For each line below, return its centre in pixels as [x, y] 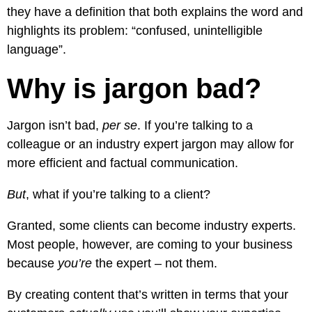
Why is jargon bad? [134, 88]
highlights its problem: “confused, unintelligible [135, 31]
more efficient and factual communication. [123, 163]
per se [120, 125]
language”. [37, 49]
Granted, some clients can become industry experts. [151, 226]
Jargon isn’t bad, [55, 125]
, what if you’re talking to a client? [118, 194]
